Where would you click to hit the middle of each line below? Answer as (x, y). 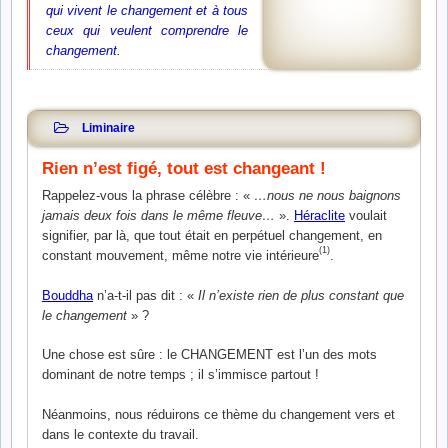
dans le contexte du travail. (120, 434)
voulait (366, 216)
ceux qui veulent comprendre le (147, 31)
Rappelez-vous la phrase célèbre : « (148, 196)
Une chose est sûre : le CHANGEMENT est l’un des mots (209, 355)
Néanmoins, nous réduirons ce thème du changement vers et (218, 414)
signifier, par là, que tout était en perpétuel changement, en (212, 236)
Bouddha (67, 295)
